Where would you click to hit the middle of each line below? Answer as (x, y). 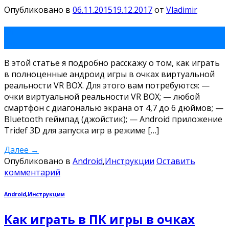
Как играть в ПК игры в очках (99, 219)
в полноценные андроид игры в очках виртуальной (109, 74)
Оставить (176, 161)
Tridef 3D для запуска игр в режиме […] (82, 130)
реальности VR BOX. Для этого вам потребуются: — (107, 85)
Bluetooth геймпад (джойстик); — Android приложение (113, 119)
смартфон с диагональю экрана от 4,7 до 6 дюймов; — (114, 108)
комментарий (32, 172)
